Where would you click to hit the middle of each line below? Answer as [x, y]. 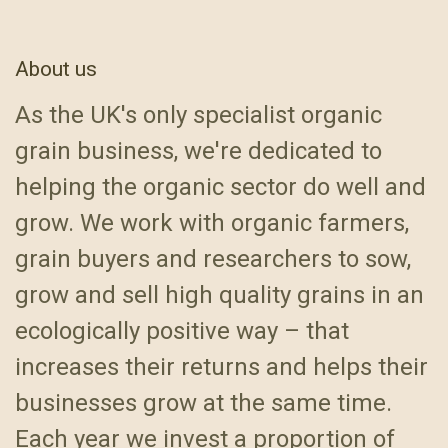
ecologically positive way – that [182, 331]
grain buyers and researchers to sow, [213, 259]
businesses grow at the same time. [203, 403]
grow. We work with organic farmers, [212, 223]
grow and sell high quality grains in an [219, 295]
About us [56, 69]
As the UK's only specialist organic [198, 115]
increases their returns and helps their [221, 367]
